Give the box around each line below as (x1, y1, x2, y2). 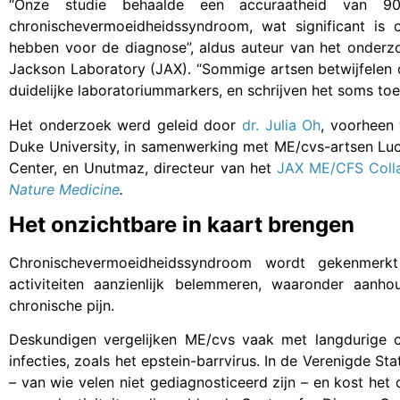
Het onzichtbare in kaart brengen (9, 212, 354, 238)
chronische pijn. (9, 296, 114, 315)
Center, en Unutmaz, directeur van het (9, 158, 271, 177)
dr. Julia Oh (241, 115, 321, 134)
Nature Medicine (9, 179, 120, 198)
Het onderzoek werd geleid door (9, 115, 242, 134)
